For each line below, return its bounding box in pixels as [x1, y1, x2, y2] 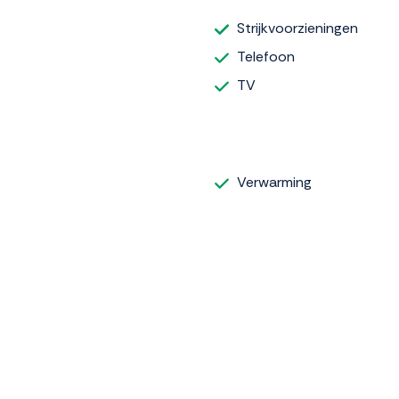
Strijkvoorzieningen [237, 18, 358, 37]
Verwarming [237, 172, 312, 191]
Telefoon [237, 46, 295, 66]
